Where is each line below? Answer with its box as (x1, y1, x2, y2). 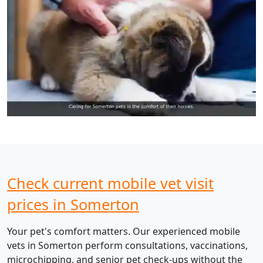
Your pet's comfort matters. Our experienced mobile (7, 225, 240, 238)
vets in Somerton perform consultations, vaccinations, (7, 239, 248, 252)
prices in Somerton (7, 194, 139, 215)
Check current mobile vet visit (7, 173, 214, 194)
